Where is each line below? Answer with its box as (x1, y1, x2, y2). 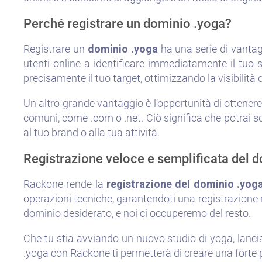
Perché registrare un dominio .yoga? (23, 16, 232, 31)
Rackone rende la (23, 177, 107, 190)
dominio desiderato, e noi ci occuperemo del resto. (23, 206, 251, 219)
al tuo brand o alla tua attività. (23, 126, 160, 139)
